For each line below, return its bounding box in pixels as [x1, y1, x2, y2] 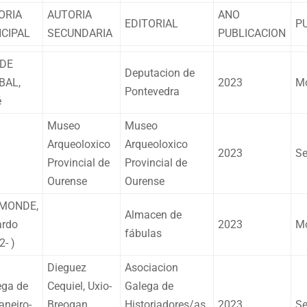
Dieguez [47, 260, 86, 274]
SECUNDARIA [47, 26, 112, 40]
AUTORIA [47, 8, 92, 21]
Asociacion [125, 260, 178, 274]
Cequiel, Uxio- [47, 279, 112, 293]
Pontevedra [125, 84, 180, 98]
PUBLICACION [218, 26, 286, 40]
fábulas [125, 226, 162, 240]
